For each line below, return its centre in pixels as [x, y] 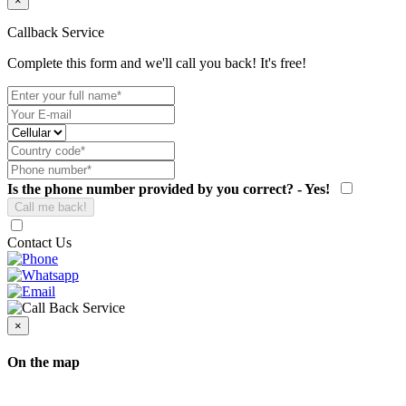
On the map [43, 362]
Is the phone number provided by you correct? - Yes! [169, 188]
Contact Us [39, 242]
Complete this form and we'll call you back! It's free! [157, 63]
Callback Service [56, 32]
